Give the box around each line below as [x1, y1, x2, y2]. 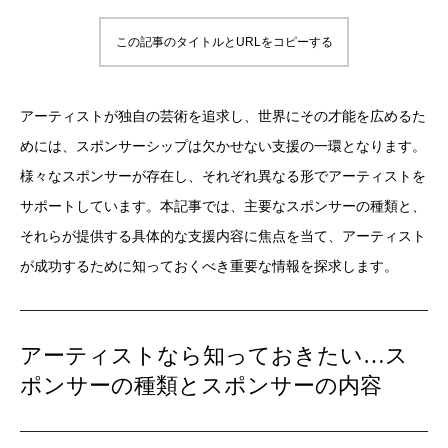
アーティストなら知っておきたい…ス [20, 343, 408, 368]
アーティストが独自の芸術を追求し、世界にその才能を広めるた [20, 109, 426, 124]
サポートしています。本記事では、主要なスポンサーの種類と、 [20, 199, 426, 214]
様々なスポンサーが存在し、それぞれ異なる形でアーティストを [20, 169, 426, 184]
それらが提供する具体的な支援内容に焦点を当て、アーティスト [20, 229, 426, 244]
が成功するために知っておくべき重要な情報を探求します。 [20, 259, 398, 274]
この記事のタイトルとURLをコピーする [115, 35, 333, 49]
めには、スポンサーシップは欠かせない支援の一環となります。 [20, 139, 426, 154]
